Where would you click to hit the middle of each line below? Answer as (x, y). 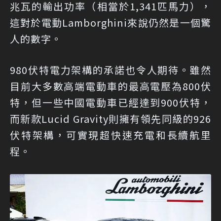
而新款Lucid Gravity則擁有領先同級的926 (110, 119)
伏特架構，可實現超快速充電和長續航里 (110, 135)
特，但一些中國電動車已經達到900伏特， (110, 102)
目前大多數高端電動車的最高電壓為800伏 (110, 86)
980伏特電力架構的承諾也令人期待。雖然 (110, 70)
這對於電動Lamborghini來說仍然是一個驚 (110, 22)
